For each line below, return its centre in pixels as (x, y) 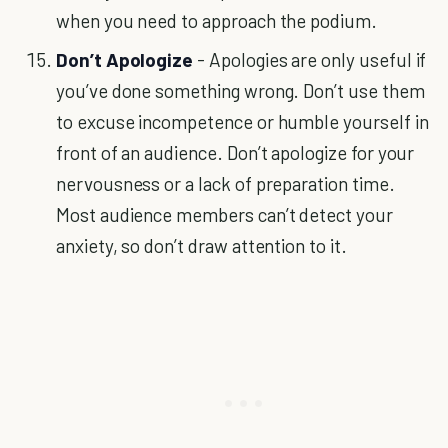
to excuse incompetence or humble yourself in (242, 121)
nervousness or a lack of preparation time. (225, 183)
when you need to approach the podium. (216, 20)
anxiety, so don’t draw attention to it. (201, 245)
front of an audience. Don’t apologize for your (235, 152)
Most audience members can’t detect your (224, 214)
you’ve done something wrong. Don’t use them (240, 90)
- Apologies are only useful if (310, 59)
